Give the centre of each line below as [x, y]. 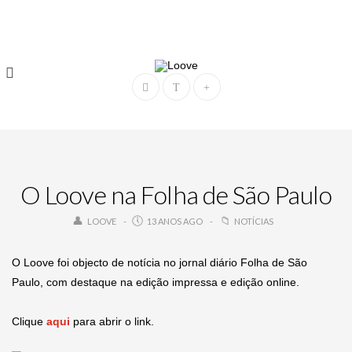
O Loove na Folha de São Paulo [176, 194]
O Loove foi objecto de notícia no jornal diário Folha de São [159, 262]
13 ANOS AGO [174, 221]
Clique [29, 321]
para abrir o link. [112, 321]
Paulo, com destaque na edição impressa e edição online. [156, 282]
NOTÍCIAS [254, 221]
